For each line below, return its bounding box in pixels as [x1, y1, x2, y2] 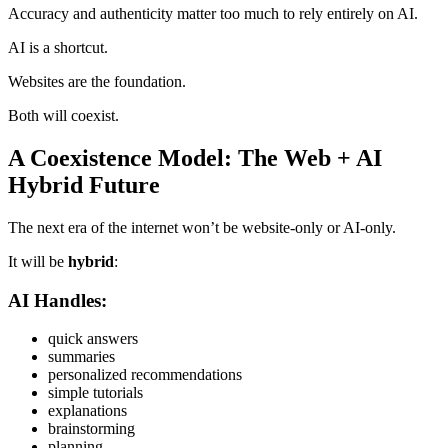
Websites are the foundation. [8, 73, 186, 91]
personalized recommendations [48, 366, 242, 384]
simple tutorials [48, 384, 143, 402]
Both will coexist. [8, 107, 119, 125]
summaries [48, 348, 115, 366]
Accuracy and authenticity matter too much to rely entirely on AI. [8, 5, 418, 23]
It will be [8, 252, 68, 270]
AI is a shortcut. [8, 39, 108, 57]
